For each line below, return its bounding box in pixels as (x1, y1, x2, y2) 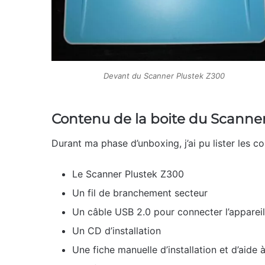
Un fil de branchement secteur (72, 186, 208, 199)
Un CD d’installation (72, 224, 161, 237)
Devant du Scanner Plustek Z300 (103, 70, 225, 80)
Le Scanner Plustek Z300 (72, 167, 184, 180)
